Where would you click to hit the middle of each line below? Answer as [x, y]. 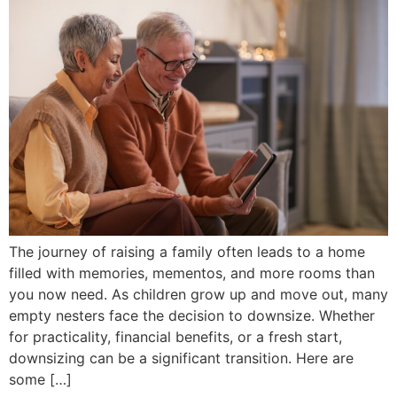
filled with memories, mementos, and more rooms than [192, 273]
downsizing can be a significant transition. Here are [181, 358]
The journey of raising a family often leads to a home [187, 252]
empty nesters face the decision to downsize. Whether [192, 316]
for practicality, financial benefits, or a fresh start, [175, 337]
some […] [40, 380]
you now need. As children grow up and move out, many [198, 295]
